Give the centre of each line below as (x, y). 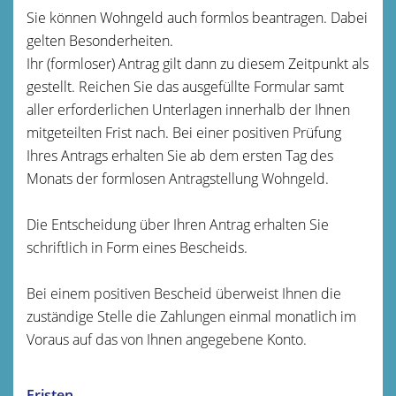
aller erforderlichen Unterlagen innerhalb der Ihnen (188, 109)
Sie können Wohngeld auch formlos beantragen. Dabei (197, 17)
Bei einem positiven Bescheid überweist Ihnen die (184, 293)
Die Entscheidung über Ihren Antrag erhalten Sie (178, 224)
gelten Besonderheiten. (100, 40)
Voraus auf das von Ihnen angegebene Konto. (167, 339)
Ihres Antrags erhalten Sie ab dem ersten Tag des (180, 155)
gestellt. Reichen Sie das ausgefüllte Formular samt (185, 86)
